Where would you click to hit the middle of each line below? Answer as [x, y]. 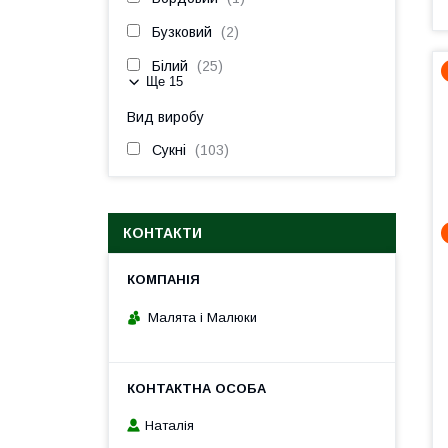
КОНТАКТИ [162, 233]
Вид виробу [165, 117]
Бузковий [182, 32]
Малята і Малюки [202, 317]
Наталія [169, 426]
